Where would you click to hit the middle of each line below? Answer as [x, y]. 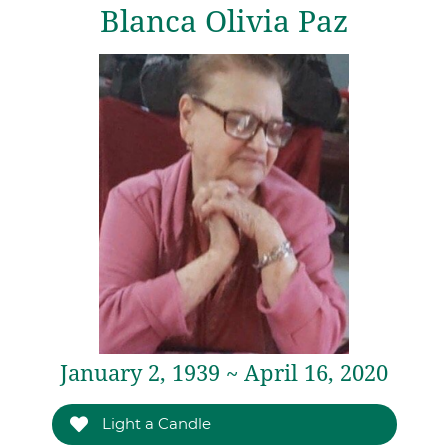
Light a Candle [154, 423]
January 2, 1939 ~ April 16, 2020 [224, 373]
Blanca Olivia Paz [224, 21]
